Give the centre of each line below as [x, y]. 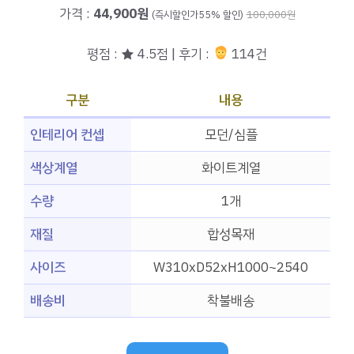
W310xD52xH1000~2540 [231, 268]
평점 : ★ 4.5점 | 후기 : [150, 54]
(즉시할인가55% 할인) [197, 15]
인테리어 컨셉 [67, 135]
